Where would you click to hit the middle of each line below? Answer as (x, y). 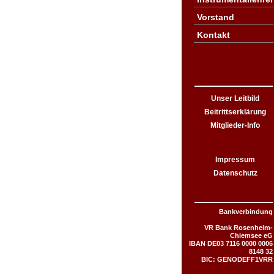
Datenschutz (235, 173)
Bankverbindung (246, 212)
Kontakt (213, 35)
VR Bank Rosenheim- (239, 228)
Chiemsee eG (251, 235)
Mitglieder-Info (235, 125)
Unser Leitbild (235, 98)
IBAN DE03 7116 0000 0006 (231, 243)
